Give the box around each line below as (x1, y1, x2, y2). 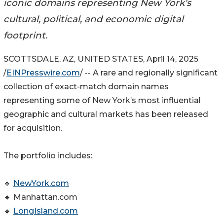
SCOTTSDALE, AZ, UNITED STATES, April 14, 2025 (3, 54, 198, 64)
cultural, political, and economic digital (3, 13, 184, 25)
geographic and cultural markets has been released (3, 110, 208, 119)
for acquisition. (3, 123, 62, 133)
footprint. (3, 29, 47, 41)
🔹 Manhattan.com (3, 192, 82, 202)
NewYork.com (13, 179, 69, 188)
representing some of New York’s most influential (3, 96, 201, 106)
